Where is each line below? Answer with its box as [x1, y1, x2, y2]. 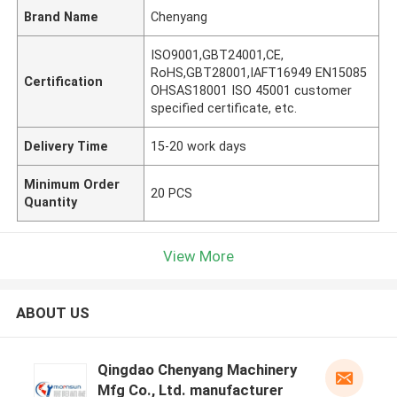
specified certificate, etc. [151, 100, 298, 115]
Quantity [24, 194, 78, 209]
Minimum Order [24, 176, 121, 191]
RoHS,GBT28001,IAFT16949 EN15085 [151, 65, 368, 80]
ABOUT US [15, 304, 90, 323]
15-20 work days [151, 138, 247, 153]
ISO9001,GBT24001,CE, [151, 47, 284, 62]
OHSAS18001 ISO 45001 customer [151, 82, 353, 97]
